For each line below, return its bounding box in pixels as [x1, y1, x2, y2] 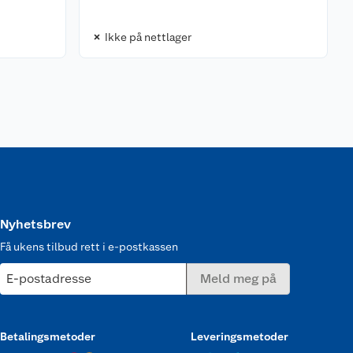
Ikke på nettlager [104, 30, 191, 43]
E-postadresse [6, 271, 91, 286]
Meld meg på [200, 271, 277, 286]
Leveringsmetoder [190, 330, 288, 343]
